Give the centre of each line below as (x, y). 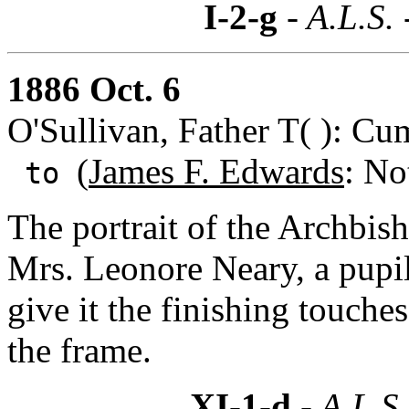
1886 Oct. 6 (94, 89)
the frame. (79, 350)
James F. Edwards (216, 171)
